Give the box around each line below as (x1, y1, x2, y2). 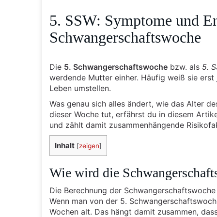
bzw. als (168, 62, 202, 72)
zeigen (79, 142, 99, 150)
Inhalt (55, 141, 75, 150)
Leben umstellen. (49, 83, 111, 93)
